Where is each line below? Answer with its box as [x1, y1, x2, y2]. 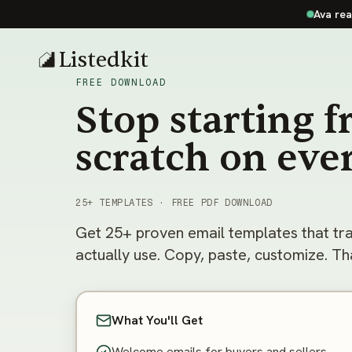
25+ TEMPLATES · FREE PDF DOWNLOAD [75, 197, 273, 208]
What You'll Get [112, 312, 203, 328]
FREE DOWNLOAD [75, 77, 167, 88]
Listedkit [57, 46, 149, 75]
